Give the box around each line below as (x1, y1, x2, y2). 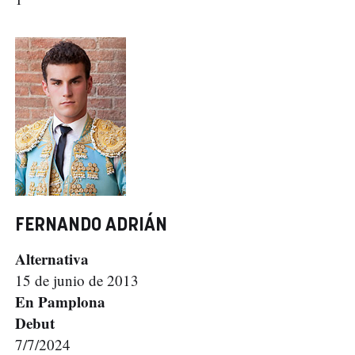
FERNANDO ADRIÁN (15, 216, 167, 235)
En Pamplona (15, 291, 105, 313)
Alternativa (15, 248, 89, 270)
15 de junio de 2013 (15, 270, 139, 291)
